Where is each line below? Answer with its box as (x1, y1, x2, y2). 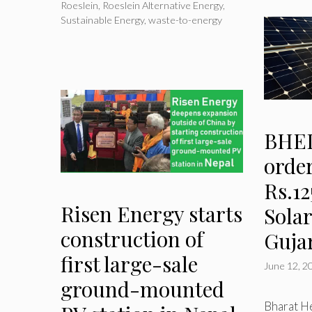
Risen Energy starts (61, 200, 242, 228)
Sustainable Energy (61, 13, 144, 26)
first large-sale (61, 250, 198, 279)
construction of (61, 225, 203, 253)
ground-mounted (61, 275, 224, 304)
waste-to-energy (148, 13, 222, 26)
